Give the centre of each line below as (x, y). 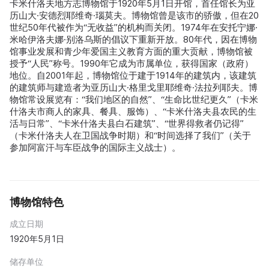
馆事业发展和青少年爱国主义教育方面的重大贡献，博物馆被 (131, 52)
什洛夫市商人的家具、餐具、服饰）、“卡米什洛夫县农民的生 (133, 112)
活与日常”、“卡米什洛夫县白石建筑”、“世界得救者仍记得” (127, 124)
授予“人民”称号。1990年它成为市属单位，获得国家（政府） (131, 64)
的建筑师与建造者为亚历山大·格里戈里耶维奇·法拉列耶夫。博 (134, 88)
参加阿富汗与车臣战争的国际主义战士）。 (95, 148)
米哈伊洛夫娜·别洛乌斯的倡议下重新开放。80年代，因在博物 (133, 40)
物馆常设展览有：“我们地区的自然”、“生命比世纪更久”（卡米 (134, 100)
